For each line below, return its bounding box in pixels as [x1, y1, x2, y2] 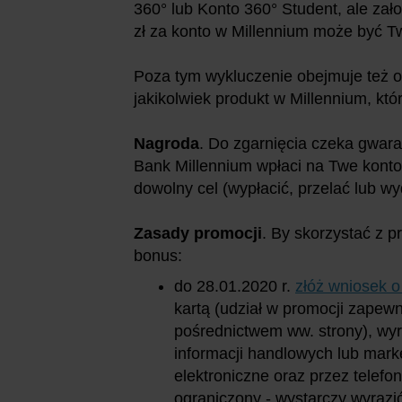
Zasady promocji [134, 223, 262, 242]
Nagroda [134, 134, 199, 153]
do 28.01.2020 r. [174, 276, 295, 295]
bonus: [134, 246, 182, 265]
